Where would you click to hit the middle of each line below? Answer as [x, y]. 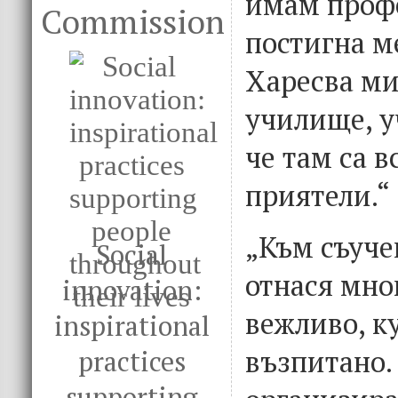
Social [131, 255]
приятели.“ [318, 195]
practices [131, 362]
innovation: [131, 291]
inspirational [131, 326]
